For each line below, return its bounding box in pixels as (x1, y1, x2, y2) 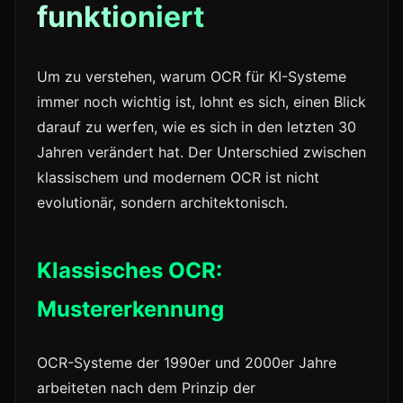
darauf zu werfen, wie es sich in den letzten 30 (37, 118, 356, 137)
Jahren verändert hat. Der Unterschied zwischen (37, 143, 366, 162)
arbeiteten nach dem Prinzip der (37, 379, 255, 398)
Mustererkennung (37, 296, 224, 323)
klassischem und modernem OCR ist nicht (37, 168, 319, 187)
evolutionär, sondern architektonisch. (37, 193, 288, 212)
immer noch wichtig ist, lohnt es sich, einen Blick (37, 93, 366, 112)
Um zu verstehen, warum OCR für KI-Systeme (37, 67, 346, 86)
